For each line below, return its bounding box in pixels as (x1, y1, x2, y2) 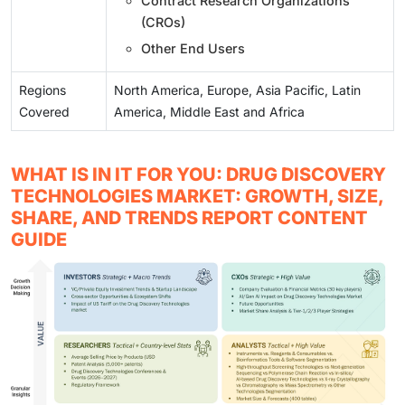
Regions (19, 81, 66, 98)
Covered (19, 103, 70, 119)
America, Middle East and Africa (114, 103, 305, 119)
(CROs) (141, 14, 185, 30)
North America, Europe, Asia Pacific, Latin (114, 81, 361, 98)
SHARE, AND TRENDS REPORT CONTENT (11, 206, 368, 229)
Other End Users (141, 40, 245, 56)
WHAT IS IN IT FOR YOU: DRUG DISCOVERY (11, 163, 386, 185)
